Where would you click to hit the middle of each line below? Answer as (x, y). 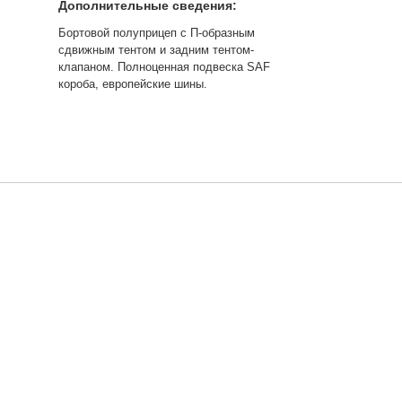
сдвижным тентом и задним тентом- (156, 50)
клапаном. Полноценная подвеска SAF (164, 67)
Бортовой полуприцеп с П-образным (157, 33)
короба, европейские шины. (133, 84)
